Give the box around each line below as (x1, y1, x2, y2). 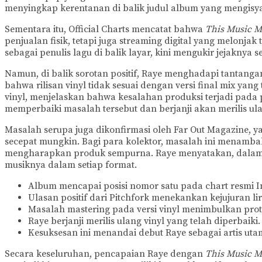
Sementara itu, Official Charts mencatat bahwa (5, 23, 205, 36)
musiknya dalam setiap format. (5, 159, 137, 171)
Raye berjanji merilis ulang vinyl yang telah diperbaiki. (28, 215, 260, 227)
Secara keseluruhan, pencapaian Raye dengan (5, 248, 205, 260)
